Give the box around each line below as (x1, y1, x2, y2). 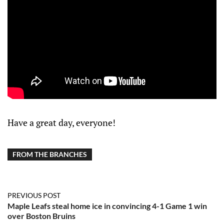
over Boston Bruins (7, 211, 75, 221)
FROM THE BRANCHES (12, 150, 87, 159)
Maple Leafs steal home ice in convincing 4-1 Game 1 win (7, 201, 207, 211)
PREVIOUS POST (7, 191, 60, 200)
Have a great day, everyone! (7, 116, 115, 129)
